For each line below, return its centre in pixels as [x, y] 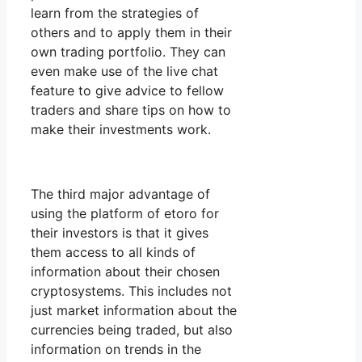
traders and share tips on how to [131, 110]
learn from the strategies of [115, 13]
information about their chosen [125, 272]
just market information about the [134, 311]
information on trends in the [116, 349]
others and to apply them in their [131, 33]
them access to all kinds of [113, 253]
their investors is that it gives [120, 233]
